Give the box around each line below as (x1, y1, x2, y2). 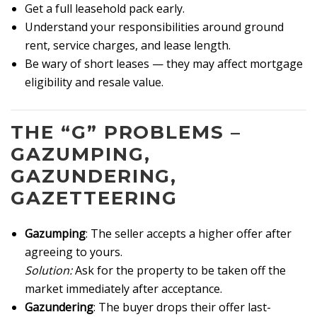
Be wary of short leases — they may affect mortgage (25, 55, 303, 71)
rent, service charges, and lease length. (25, 37, 231, 53)
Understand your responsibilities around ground (25, 18, 284, 35)
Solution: (25, 263, 72, 279)
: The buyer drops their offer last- (93, 299, 271, 316)
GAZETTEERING (11, 186, 178, 209)
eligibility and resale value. (25, 74, 163, 90)
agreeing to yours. (25, 244, 122, 260)
